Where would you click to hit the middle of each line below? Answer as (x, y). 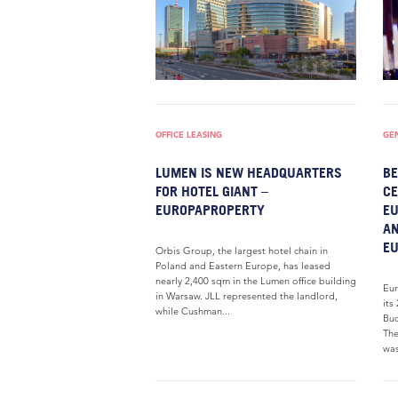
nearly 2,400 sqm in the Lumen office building (256, 281)
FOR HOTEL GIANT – (212, 191)
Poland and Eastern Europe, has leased (243, 266)
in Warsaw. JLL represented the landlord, (247, 296)
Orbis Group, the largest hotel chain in (242, 251)
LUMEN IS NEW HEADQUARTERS (249, 172)
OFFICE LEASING (189, 135)
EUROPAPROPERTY (210, 210)
